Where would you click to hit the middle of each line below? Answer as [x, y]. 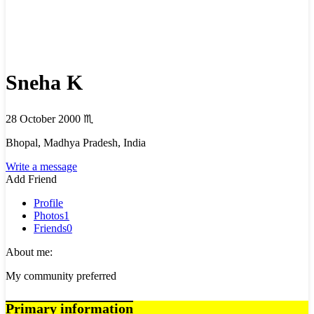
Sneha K [44, 82]
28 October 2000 [45, 118]
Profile [48, 203]
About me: [29, 252]
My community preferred [61, 275]
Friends [50, 228]
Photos [49, 215]
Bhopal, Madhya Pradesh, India [76, 142]
